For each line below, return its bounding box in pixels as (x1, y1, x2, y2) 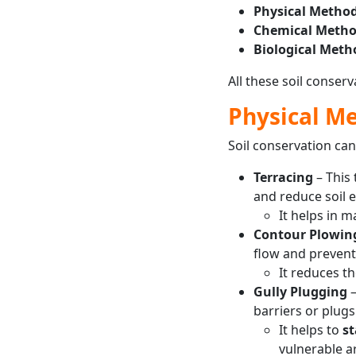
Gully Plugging (253, 282, 347, 300)
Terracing (253, 168, 313, 186)
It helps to (278, 320, 342, 339)
